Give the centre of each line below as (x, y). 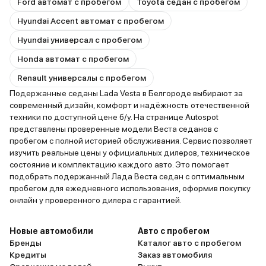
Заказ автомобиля (175, 255)
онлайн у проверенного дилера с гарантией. (96, 200)
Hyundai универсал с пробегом (80, 40)
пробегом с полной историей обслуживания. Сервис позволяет (131, 141)
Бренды (26, 243)
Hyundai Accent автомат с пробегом (91, 21)
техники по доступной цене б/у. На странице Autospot (114, 117)
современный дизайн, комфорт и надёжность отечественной (129, 105)
